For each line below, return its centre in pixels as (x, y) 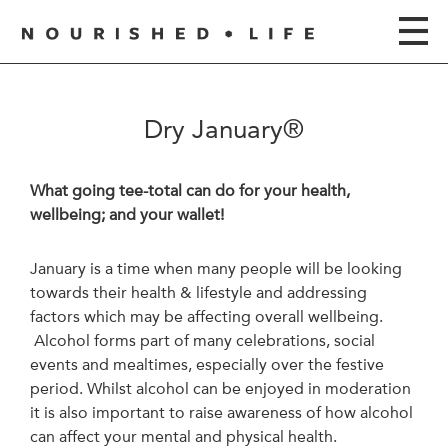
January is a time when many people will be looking (216, 268)
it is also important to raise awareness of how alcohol (221, 412)
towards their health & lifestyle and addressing (198, 292)
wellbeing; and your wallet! (127, 214)
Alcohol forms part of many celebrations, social (202, 340)
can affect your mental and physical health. (183, 436)
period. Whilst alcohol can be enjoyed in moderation (220, 388)
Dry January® (224, 129)
